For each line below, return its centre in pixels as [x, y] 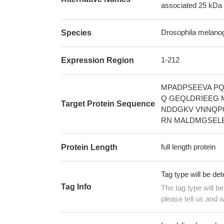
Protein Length [89, 147]
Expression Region [97, 60]
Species [76, 33]
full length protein [188, 147]
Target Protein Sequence [108, 104]
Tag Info [76, 186]
